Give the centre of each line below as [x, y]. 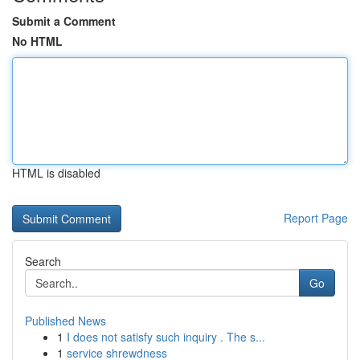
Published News [65, 321]
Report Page [316, 218]
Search [43, 261]
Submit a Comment [64, 21]
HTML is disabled [56, 173]
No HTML [37, 41]
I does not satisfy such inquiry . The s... [166, 337]
